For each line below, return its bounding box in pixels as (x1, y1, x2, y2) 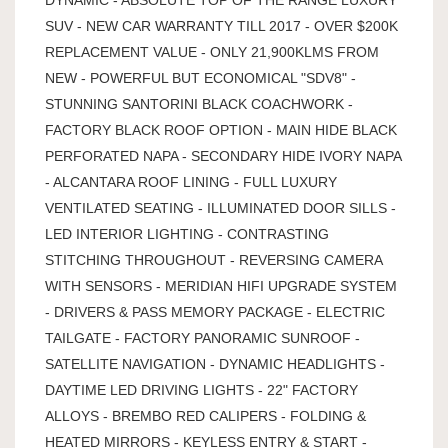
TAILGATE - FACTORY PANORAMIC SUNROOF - (45, 329, 360, 346)
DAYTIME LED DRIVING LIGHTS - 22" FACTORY (45, 381, 358, 398)
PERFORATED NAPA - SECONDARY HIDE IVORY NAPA (45, 147, 401, 164)
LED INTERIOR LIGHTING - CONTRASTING (45, 225, 329, 242)
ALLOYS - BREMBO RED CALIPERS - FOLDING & (45, 407, 366, 424)
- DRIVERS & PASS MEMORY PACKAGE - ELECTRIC (45, 303, 385, 320)
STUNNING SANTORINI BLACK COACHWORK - (45, 95, 353, 112)
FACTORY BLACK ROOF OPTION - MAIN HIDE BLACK (45, 121, 397, 138)
